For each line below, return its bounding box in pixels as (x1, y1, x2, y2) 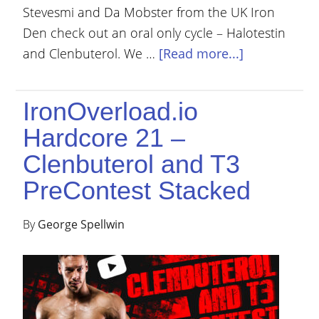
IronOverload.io (23, 97, 199, 126)
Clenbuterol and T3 (23, 150, 241, 179)
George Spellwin (38, 216, 125, 232)
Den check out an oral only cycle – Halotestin (23, 24, 286, 41)
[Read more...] (159, 45, 244, 62)
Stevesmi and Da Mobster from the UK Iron (23, 4, 276, 21)
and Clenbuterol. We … (23, 45, 159, 62)
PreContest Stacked (23, 176, 251, 205)
